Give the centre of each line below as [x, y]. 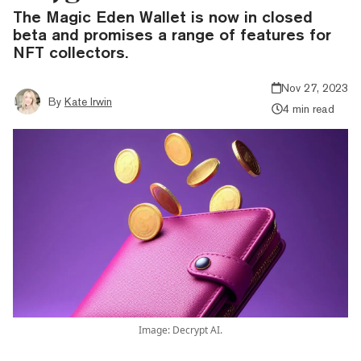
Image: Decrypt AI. [180, 330]
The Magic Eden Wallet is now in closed [163, 16]
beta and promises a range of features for [172, 34]
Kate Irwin [88, 101]
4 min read [308, 108]
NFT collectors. [71, 52]
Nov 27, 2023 [315, 87]
